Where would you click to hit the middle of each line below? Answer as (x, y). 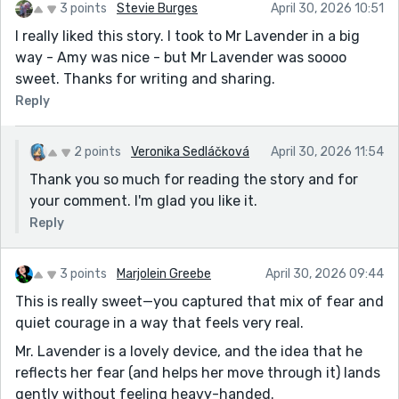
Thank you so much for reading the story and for (194, 179)
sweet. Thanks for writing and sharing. (145, 78)
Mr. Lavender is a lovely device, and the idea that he (189, 351)
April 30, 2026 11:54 (327, 151)
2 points (98, 151)
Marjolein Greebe (164, 273)
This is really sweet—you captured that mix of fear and (199, 301)
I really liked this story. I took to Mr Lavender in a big (187, 36)
